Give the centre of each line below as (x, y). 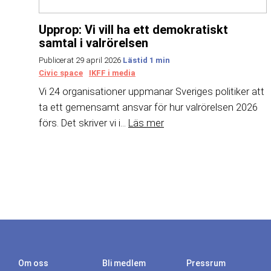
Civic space (61, 73)
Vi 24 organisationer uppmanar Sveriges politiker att (152, 91)
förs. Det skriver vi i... (83, 123)
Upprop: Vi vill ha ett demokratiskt (133, 29)
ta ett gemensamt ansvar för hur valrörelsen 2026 (148, 107)
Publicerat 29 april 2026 (81, 60)
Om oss (33, 263)
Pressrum (206, 263)
